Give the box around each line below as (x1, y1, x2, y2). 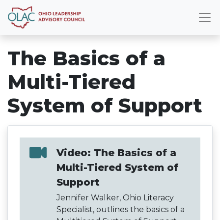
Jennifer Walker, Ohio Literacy (56, 192, 174, 202)
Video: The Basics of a (56, 147, 176, 159)
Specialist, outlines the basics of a (56, 204, 185, 214)
